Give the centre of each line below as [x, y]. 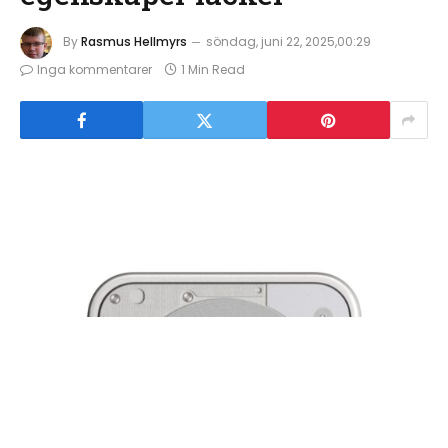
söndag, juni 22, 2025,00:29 [288, 42]
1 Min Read [213, 69]
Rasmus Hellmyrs [134, 42]
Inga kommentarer [94, 69]
